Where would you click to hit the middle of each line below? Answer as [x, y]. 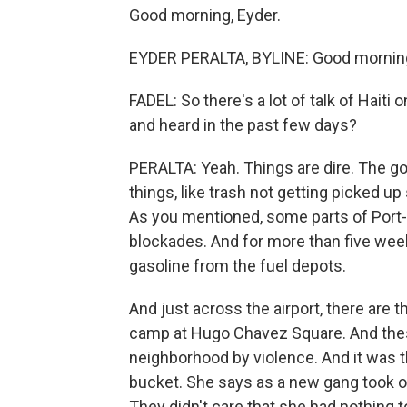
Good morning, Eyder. [205, 15]
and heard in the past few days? [243, 125]
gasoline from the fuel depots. [238, 266]
